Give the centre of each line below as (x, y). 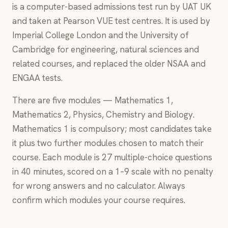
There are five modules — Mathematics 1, (93, 100)
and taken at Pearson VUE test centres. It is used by (111, 21)
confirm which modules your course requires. (99, 200)
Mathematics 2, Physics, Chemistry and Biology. (103, 115)
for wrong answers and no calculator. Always (99, 186)
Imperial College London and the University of (101, 35)
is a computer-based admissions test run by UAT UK (112, 7)
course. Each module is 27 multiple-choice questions (112, 157)
